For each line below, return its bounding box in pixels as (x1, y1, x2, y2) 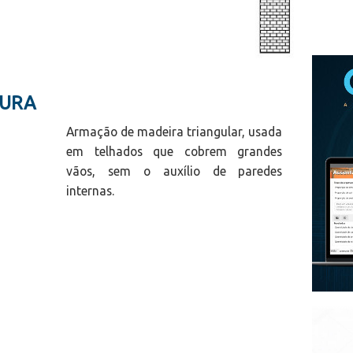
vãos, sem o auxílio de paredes (66, 163, 283, 178)
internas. (66, 183, 114, 198)
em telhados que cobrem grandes (66, 143, 283, 158)
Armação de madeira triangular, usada (66, 124, 283, 139)
